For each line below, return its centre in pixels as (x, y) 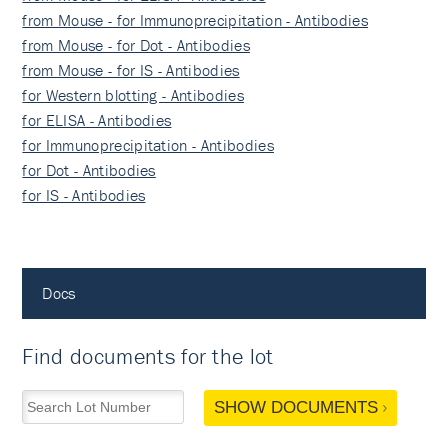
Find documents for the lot (148, 356)
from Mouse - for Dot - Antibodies (136, 45)
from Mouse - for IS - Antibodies (131, 70)
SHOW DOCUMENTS (295, 407)
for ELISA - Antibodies (97, 120)
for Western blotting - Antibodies (133, 95)
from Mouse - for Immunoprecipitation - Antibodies (195, 20)
